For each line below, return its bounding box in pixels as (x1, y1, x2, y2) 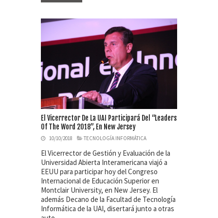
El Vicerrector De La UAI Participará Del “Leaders (41, 114, 177, 123)
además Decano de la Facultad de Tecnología (41, 195, 176, 204)
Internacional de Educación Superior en (41, 176, 159, 186)
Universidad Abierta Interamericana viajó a (41, 158, 167, 167)
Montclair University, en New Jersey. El (41, 185, 158, 195)
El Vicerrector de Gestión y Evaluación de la (41, 148, 170, 158)
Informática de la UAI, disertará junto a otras (41, 204, 174, 214)
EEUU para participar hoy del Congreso (41, 167, 158, 177)
